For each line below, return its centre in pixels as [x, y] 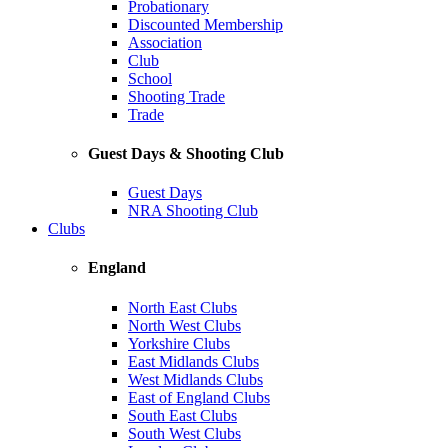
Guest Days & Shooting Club [186, 153]
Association [165, 42]
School [150, 78]
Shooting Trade [176, 96]
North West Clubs [184, 325]
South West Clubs [184, 433]
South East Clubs [182, 415]
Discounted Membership [205, 24]
